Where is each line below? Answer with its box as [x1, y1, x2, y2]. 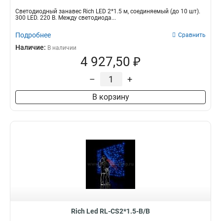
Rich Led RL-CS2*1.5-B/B [71, 207, 150, 215]
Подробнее [15, 31, 51, 39]
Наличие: [15, 43, 47, 51]
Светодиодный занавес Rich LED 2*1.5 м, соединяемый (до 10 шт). [15, 8, 200, 15]
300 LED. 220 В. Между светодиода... [15, 14, 116, 21]
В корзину [92, 92, 129, 102]
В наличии [47, 44, 76, 51]
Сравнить [178, 32, 206, 38]
